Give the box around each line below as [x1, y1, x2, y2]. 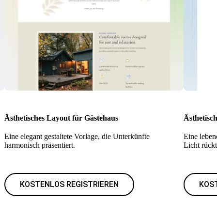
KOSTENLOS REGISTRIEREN [19, 180, 119, 189]
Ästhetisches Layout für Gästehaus [4, 114, 118, 122]
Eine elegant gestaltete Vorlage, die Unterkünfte [4, 132, 150, 140]
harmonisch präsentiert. [4, 141, 75, 149]
